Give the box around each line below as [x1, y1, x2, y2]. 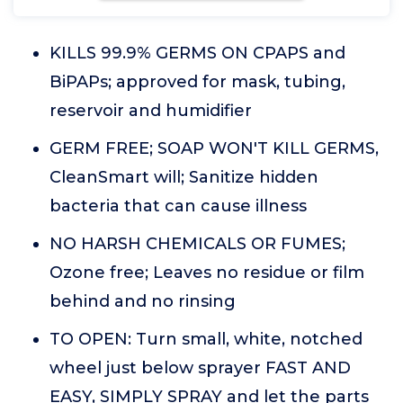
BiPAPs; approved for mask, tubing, [49, 72, 345, 92]
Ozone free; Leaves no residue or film [49, 263, 364, 282]
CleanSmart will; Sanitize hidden [49, 167, 318, 187]
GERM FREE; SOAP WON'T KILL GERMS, [49, 139, 379, 158]
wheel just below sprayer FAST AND [49, 358, 351, 378]
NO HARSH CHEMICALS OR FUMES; [49, 234, 345, 254]
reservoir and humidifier [49, 101, 252, 121]
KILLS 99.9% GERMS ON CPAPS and [49, 43, 345, 63]
